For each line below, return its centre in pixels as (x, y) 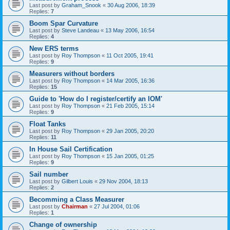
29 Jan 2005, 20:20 (130, 131)
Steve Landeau (80, 30)
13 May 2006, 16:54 (130, 30)
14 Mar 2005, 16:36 (130, 80)
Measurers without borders (72, 73)
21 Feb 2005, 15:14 (130, 106)
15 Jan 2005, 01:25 (130, 156)
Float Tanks (47, 124)
